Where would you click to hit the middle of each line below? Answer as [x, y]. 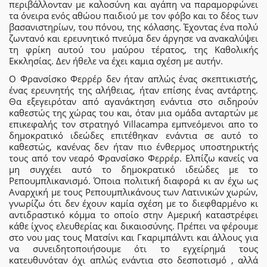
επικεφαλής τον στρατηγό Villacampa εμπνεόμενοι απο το [133, 124]
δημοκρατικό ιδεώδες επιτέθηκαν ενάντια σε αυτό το [133, 135]
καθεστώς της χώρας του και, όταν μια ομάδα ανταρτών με [133, 112]
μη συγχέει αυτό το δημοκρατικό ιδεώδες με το [133, 169]
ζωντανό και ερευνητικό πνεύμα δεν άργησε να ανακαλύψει [133, 38]
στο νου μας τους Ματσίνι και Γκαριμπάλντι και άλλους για [133, 237]
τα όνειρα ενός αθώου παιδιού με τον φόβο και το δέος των [133, 16]
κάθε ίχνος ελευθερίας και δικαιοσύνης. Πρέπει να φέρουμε [133, 226]
